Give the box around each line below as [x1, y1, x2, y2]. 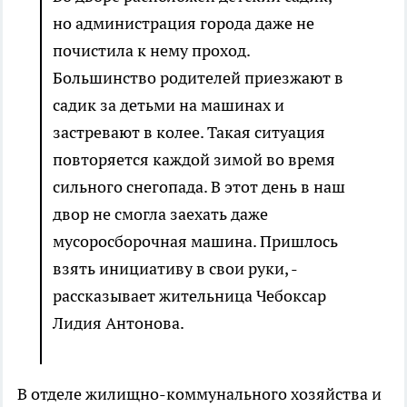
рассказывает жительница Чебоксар [53, 285, 326, 307]
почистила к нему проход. [53, 40, 250, 62]
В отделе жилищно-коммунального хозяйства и [17, 383, 382, 405]
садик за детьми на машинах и [53, 94, 284, 116]
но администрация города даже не [53, 13, 314, 35]
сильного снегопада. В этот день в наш [53, 176, 345, 198]
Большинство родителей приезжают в [53, 67, 343, 89]
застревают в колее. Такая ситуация [53, 122, 325, 144]
